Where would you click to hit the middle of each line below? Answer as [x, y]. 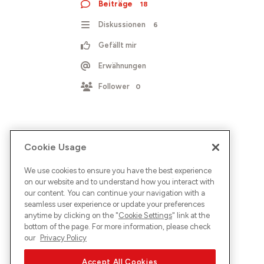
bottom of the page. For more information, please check [117, 226]
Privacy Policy [63, 237]
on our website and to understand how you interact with [119, 181]
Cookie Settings [145, 215]
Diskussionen [122, 24]
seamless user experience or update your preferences [114, 204]
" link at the [191, 215]
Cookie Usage [55, 147]
